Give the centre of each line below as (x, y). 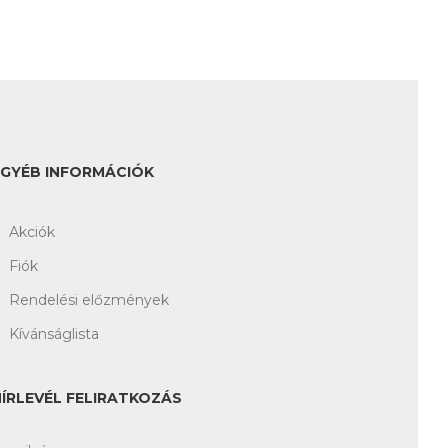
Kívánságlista (54, 333)
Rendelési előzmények (89, 299)
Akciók (32, 231)
